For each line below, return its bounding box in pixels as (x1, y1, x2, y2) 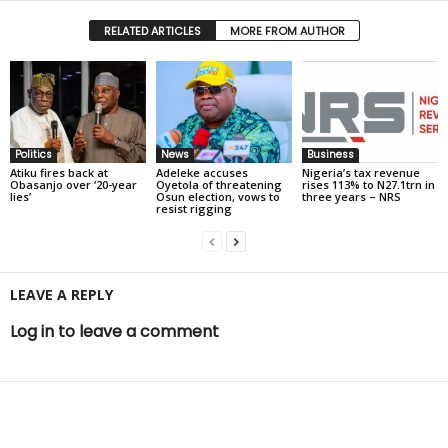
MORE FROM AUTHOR (229, 23, 345, 40)
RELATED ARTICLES (103, 23, 201, 40)
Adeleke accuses (155, 164, 248, 180)
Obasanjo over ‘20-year (10, 176, 137, 192)
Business (306, 146, 354, 162)
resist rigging (155, 200, 232, 216)
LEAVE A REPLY (10, 284, 113, 304)
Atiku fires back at (10, 164, 108, 180)
